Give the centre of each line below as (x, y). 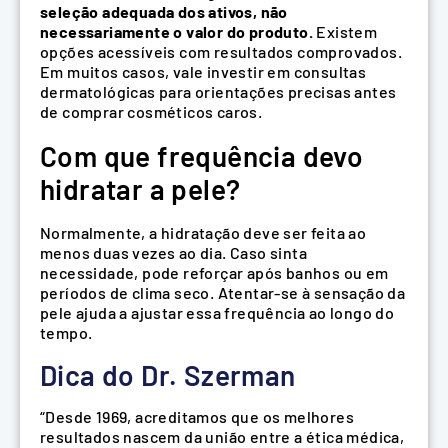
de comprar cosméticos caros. (151, 112)
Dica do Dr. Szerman (168, 374)
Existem (345, 32)
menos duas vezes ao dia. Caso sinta (173, 253)
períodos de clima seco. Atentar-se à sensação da (223, 293)
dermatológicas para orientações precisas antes (218, 92)
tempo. (66, 333)
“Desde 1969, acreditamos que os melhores (197, 416)
